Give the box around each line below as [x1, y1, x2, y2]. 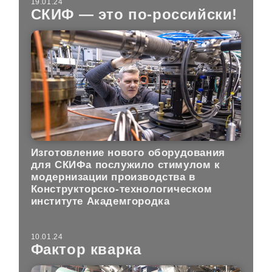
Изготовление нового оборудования [30, 146, 225, 158]
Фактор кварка [30, 241, 141, 258]
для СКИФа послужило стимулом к [30, 158, 220, 171]
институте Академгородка [30, 195, 170, 207]
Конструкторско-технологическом [30, 183, 212, 195]
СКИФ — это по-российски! [30, 6, 238, 22]
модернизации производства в [30, 171, 195, 183]
